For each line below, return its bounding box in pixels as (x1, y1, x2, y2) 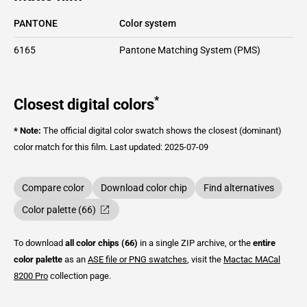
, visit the (187, 254, 223, 265)
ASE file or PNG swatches (88, 254, 187, 265)
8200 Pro (14, 270, 48, 281)
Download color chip (101, 182, 187, 193)
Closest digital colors (14, 95, 154, 113)
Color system (119, 17, 176, 29)
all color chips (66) (65, 237, 138, 248)
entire (253, 237, 275, 248)
